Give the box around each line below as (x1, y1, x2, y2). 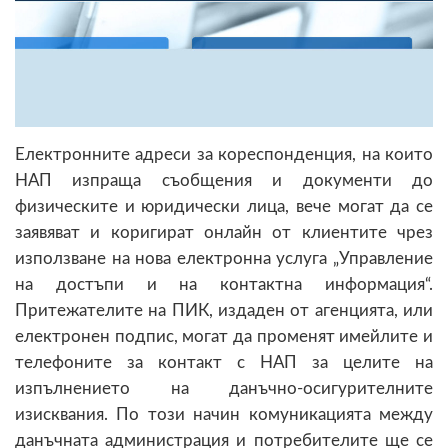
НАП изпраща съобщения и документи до (15, 171, 433, 189)
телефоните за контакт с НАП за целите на (15, 353, 433, 371)
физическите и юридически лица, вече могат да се (15, 197, 433, 215)
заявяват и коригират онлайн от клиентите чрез (15, 223, 433, 241)
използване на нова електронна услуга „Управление (15, 249, 433, 267)
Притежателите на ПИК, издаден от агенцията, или (15, 301, 433, 319)
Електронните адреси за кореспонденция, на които (15, 145, 433, 163)
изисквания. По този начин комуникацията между (15, 405, 433, 423)
